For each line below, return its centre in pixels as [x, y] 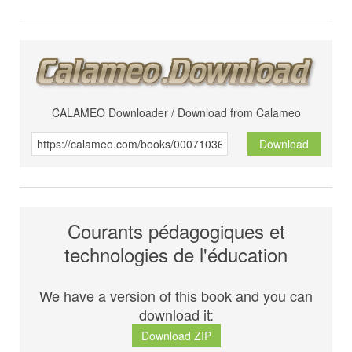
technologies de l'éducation [176, 255]
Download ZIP [176, 336]
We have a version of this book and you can [176, 296]
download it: [176, 315]
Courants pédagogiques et [176, 231]
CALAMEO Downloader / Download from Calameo [176, 113]
